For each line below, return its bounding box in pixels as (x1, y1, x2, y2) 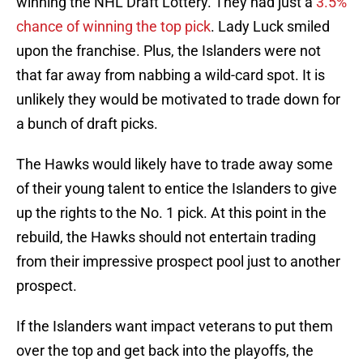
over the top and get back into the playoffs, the (16, 342, 314, 360)
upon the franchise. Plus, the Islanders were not (16, 42, 321, 60)
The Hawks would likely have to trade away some (16, 156, 333, 173)
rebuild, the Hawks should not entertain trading (16, 228, 316, 246)
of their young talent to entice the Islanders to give (16, 180, 337, 198)
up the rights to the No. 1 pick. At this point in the (16, 204, 327, 222)
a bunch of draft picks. (16, 115, 158, 133)
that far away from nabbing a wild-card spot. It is (16, 66, 325, 84)
